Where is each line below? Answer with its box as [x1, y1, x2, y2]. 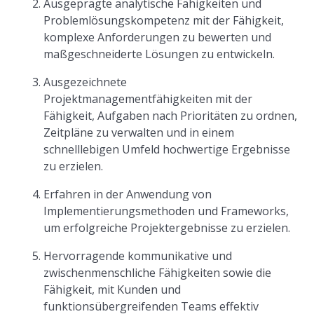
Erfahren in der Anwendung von [43, 186, 212, 202]
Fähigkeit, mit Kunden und [43, 282, 182, 297]
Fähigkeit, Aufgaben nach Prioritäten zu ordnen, [43, 108, 298, 123]
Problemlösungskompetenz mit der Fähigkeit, [43, 13, 285, 28]
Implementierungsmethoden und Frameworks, [43, 203, 289, 219]
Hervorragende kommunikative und [43, 248, 233, 264]
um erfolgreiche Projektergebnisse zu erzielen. [43, 220, 291, 235]
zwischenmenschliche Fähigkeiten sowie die [43, 265, 272, 280]
